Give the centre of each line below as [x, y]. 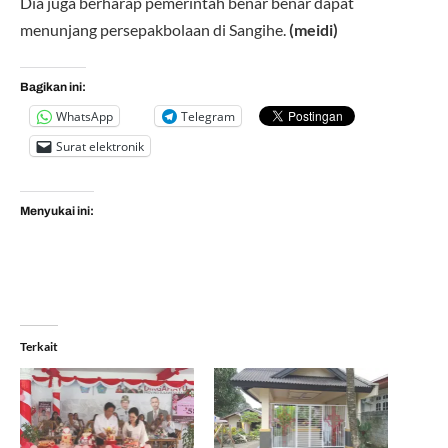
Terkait [39, 347]
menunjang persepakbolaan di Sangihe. [154, 29]
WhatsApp [84, 116]
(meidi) [313, 29]
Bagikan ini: [53, 87]
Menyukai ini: [57, 210]
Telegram [208, 116]
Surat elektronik [100, 146]
